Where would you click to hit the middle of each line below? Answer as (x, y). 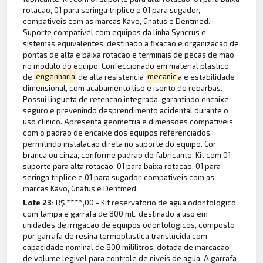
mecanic (162, 77)
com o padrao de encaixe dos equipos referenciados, (118, 132)
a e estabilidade (206, 77)
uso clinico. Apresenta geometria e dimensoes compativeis (128, 121)
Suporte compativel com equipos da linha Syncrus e (115, 32)
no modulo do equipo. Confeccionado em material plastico (126, 65)
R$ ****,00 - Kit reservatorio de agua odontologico (146, 203)
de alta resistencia (111, 77)
